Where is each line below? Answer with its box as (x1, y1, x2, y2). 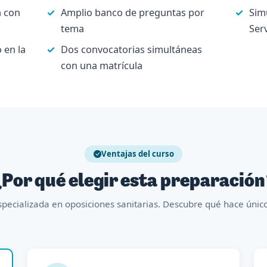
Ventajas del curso (101, 148, 174, 160)
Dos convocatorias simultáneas (60, 43, 202, 57)
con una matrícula (60, 59, 142, 73)
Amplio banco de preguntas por (60, 6, 204, 20)
